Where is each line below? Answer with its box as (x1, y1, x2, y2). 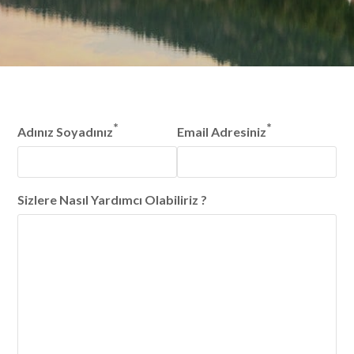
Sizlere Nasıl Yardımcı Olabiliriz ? (17, 192, 208, 207)
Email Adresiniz (177, 124, 266, 139)
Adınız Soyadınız (17, 124, 114, 139)
